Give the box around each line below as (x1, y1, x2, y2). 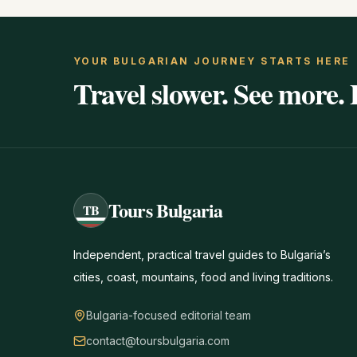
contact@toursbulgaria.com (86, 334, 229, 347)
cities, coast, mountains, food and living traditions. (73, 270, 333, 284)
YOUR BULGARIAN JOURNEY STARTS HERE (73, 55, 351, 67)
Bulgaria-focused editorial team (86, 308, 251, 322)
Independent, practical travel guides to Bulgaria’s (73, 248, 331, 261)
